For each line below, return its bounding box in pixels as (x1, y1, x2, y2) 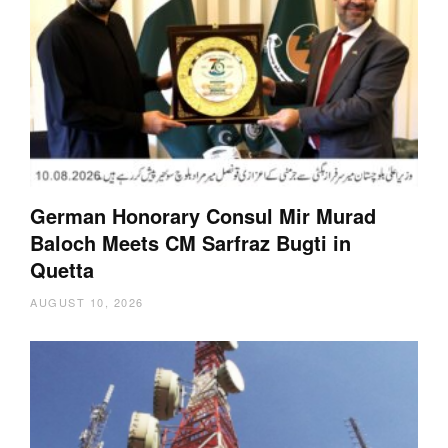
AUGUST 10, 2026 (30, 294, 144, 310)
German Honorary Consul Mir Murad (30, 201, 376, 230)
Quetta (30, 255, 94, 284)
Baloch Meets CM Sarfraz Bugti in (30, 228, 351, 257)
